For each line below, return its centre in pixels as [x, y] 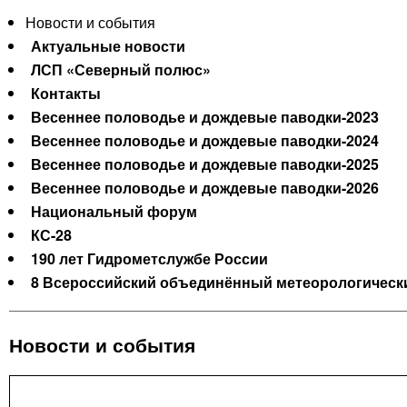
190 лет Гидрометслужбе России [149, 259]
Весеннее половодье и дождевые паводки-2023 [205, 117]
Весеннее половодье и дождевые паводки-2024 [205, 141]
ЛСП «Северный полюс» [121, 70]
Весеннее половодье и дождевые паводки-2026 [205, 188]
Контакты [66, 94]
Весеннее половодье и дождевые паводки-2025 [205, 164]
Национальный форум [114, 212]
